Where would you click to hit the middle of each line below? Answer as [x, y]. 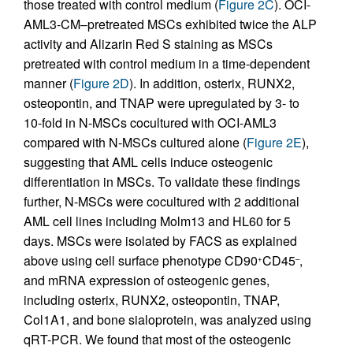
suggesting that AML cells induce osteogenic [148, 162]
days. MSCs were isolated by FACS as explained [160, 241]
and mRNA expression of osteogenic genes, [147, 281]
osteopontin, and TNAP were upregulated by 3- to [162, 103]
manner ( [48, 84]
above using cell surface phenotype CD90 [141, 261]
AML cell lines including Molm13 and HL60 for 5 [157, 221]
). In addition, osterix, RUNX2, [212, 84]
